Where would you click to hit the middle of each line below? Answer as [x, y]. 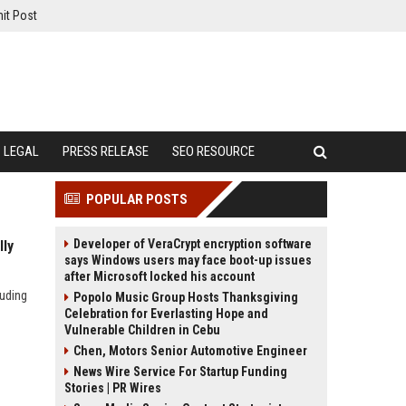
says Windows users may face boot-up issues [188, 260]
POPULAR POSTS [137, 199]
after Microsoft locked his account [159, 276]
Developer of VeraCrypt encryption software [193, 244]
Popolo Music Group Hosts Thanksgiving [186, 297]
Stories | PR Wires [113, 388]
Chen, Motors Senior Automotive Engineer [190, 351]
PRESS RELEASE [106, 151]
